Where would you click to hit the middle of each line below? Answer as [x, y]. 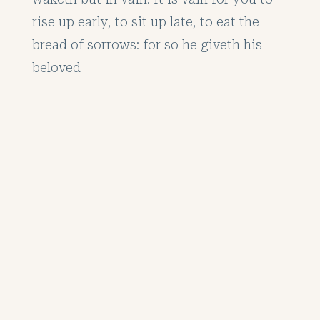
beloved [56, 67]
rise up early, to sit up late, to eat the [145, 21]
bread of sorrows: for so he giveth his [147, 44]
